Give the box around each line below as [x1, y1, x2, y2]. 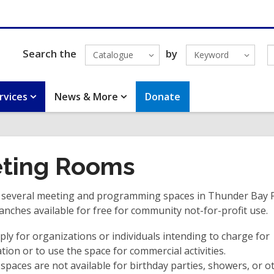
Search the [22, 46, 76, 61]
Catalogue [92, 49, 133, 61]
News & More [54, 90, 119, 103]
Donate [145, 90, 181, 103]
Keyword [193, 49, 229, 61]
